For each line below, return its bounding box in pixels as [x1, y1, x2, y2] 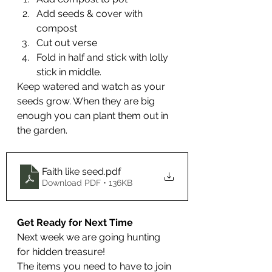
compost [36, 22, 77, 35]
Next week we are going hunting [17, 231, 163, 243]
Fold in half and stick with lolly [36, 52, 171, 64]
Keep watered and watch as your [17, 81, 168, 93]
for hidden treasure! [17, 246, 105, 258]
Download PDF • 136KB [42, 177, 132, 188]
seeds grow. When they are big [17, 95, 157, 107]
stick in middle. [36, 66, 101, 78]
